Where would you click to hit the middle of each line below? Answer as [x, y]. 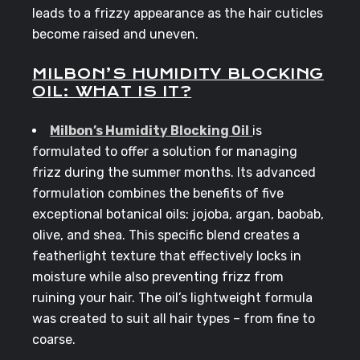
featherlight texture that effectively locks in [167, 256]
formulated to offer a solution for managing [165, 152]
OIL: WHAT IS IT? [112, 92]
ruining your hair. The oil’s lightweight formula [173, 298]
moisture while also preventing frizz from [158, 277]
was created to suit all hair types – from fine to [174, 319]
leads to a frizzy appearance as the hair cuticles [178, 14]
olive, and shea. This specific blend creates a [166, 235]
